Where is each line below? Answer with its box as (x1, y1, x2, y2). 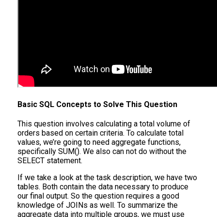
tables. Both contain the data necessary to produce (17, 182, 188, 192)
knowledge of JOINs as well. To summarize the (17, 201, 178, 210)
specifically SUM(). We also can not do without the (17, 147, 186, 156)
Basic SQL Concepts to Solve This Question (17, 100, 177, 109)
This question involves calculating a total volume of (17, 119, 190, 129)
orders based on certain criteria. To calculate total (17, 128, 184, 138)
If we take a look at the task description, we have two (17, 173, 197, 183)
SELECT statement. (17, 156, 82, 166)
